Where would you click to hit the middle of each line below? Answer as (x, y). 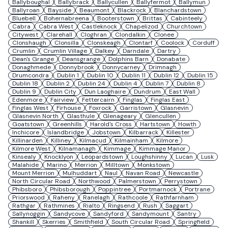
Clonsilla (67, 43)
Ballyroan (26, 10)
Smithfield (89, 222)
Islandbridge (66, 132)
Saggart (177, 206)
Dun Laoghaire (105, 92)
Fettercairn (98, 100)
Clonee (164, 35)
